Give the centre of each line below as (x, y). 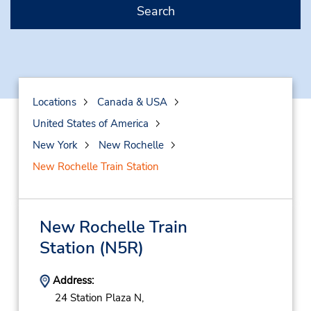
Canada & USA (132, 102)
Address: (72, 280)
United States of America (90, 124)
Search (155, 11)
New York (55, 145)
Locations (54, 102)
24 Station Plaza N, (99, 298)
